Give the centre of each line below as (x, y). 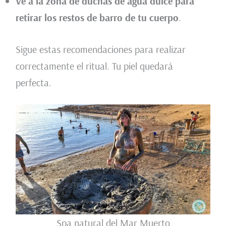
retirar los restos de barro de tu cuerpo (97, 17)
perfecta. (33, 82)
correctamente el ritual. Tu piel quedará (94, 66)
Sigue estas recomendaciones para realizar (100, 49)
